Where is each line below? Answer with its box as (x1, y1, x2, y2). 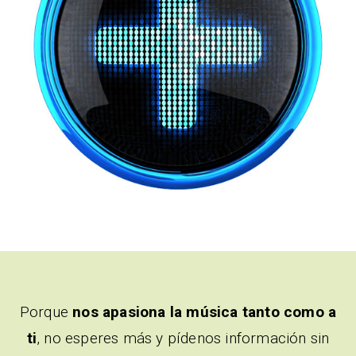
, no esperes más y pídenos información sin (37, 328, 330, 347)
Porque (19, 302, 73, 321)
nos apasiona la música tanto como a (72, 302, 337, 321)
